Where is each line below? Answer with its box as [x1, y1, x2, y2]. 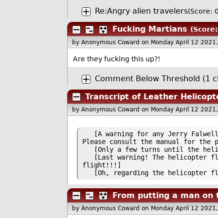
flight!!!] [82, 161, 121, 169]
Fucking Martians [112, 24, 187, 34]
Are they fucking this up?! [73, 55, 161, 63]
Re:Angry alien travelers [94, 6, 188, 16]
